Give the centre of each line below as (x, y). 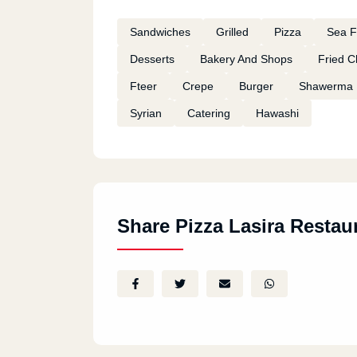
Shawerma (326, 86)
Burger (256, 86)
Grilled (232, 32)
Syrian (146, 113)
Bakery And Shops (246, 59)
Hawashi (277, 113)
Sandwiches (160, 32)
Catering (209, 113)
